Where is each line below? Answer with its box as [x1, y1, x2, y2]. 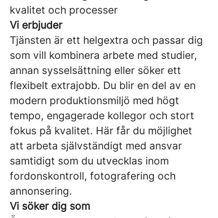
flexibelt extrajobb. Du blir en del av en [10, 79, 196, 91]
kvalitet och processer [10, 4, 118, 16]
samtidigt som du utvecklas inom [10, 155, 169, 167]
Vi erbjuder [10, 19, 62, 31]
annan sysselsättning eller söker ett [10, 64, 181, 76]
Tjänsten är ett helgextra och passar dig [10, 34, 203, 46]
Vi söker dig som [10, 200, 90, 212]
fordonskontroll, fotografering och [10, 170, 176, 182]
